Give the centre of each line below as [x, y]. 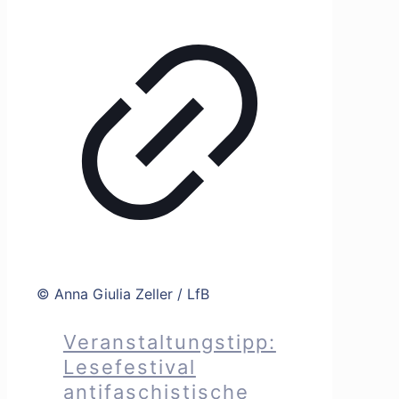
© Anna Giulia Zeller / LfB [123, 293]
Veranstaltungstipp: [169, 342]
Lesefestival [129, 367]
